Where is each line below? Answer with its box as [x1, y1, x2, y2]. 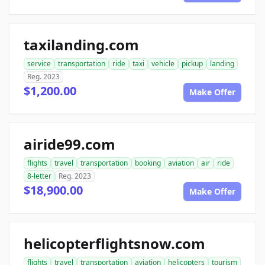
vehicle [151, 59, 174, 69]
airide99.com [24, 134, 115, 154]
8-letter [27, 171, 51, 181]
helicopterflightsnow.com [24, 234, 205, 253]
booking [135, 158, 161, 168]
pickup [182, 59, 203, 69]
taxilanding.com [24, 35, 139, 54]
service [27, 59, 51, 69]
